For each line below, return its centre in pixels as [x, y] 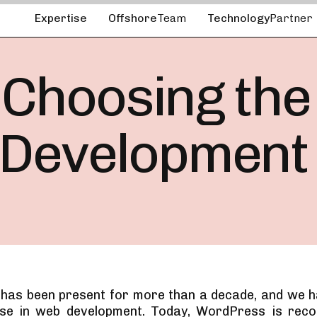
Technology [238, 18]
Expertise [61, 18]
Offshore [133, 18]
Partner [291, 18]
